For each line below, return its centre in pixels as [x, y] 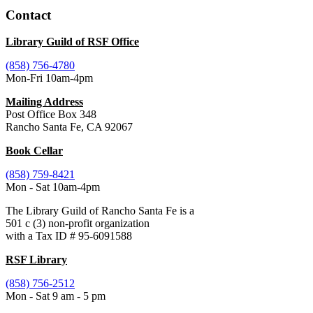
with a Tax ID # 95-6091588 [69, 236]
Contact [28, 15]
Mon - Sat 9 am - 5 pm [56, 296]
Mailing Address [44, 102]
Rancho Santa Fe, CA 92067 [69, 127]
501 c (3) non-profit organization [78, 224]
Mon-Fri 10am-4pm [49, 78]
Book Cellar [34, 151]
